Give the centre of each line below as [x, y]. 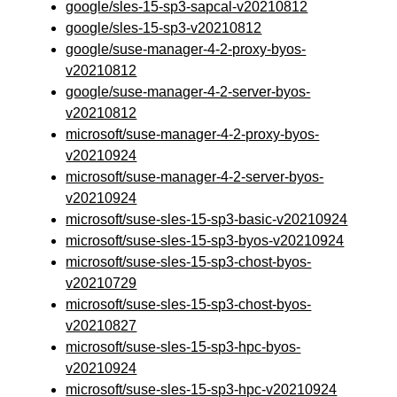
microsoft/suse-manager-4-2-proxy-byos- [193, 134]
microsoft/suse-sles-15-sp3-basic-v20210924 [207, 219]
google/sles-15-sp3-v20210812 [164, 28]
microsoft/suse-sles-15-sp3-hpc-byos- [183, 347]
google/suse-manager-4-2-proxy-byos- [186, 49]
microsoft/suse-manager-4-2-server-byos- [195, 177]
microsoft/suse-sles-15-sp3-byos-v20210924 [205, 241]
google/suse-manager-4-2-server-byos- [188, 92]
